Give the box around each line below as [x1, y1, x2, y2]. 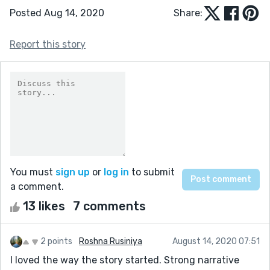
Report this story [10, 38, 86, 50]
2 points [40, 236, 72, 246]
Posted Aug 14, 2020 [10, 7, 104, 19]
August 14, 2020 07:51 [172, 236, 260, 246]
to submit [129, 166, 175, 178]
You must [10, 166, 55, 178]
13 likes [20, 198, 68, 213]
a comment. [10, 180, 64, 192]
